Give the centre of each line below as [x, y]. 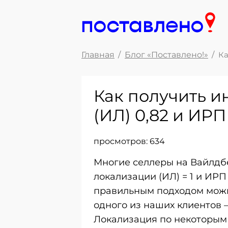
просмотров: [122, 141]
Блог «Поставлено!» [166, 55]
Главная [98, 55]
